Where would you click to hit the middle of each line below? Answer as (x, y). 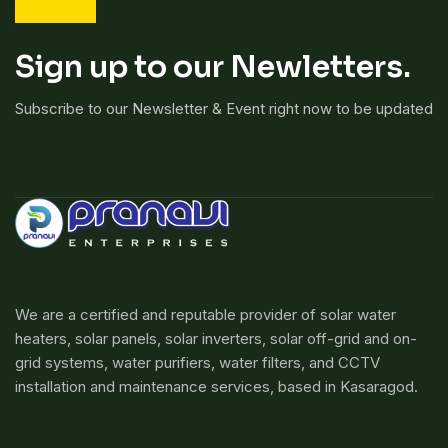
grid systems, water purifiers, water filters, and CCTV (197, 363)
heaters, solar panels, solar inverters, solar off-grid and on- (216, 339)
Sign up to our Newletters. (213, 67)
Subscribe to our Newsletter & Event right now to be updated (224, 109)
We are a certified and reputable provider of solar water (205, 315)
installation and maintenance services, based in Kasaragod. (216, 387)
